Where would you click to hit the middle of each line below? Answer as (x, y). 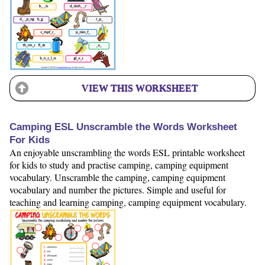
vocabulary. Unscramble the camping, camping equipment (117, 177)
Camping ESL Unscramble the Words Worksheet (123, 127)
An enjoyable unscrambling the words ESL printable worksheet (127, 152)
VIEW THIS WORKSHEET (140, 88)
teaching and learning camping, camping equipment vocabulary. (128, 202)
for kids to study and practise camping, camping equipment (119, 165)
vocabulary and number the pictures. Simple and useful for (118, 190)
